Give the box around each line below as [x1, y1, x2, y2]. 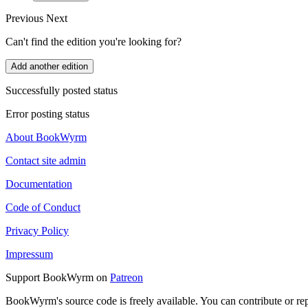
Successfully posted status [5, 84, 118, 96]
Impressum [5, 247, 53, 260]
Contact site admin [5, 154, 86, 166]
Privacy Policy [5, 224, 69, 236]
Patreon [110, 271, 143, 283]
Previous [5, 12, 46, 24]
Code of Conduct [5, 201, 80, 213]
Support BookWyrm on [5, 271, 110, 283]
